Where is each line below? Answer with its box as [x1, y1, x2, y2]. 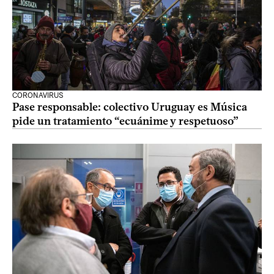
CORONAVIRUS [12, 91, 64, 100]
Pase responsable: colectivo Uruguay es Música [12, 100, 247, 114]
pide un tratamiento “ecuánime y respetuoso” [12, 114, 239, 128]
